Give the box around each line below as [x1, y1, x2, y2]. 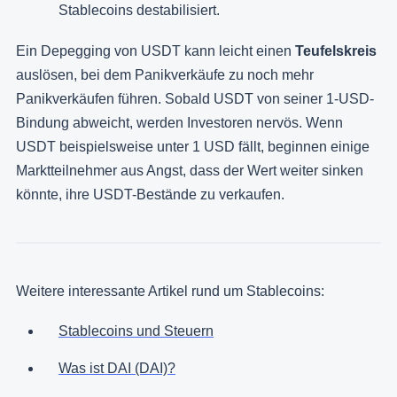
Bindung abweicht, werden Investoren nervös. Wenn [16, 115, 343, 131]
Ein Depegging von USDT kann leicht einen [16, 43, 295, 59]
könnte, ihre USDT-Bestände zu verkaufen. [16, 187, 284, 203]
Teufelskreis [295, 43, 377, 59]
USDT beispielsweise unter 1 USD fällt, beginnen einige [16, 139, 370, 155]
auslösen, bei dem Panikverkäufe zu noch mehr [16, 67, 314, 83]
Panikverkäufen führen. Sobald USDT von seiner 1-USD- [16, 91, 374, 107]
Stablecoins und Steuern [58, 323, 214, 339]
